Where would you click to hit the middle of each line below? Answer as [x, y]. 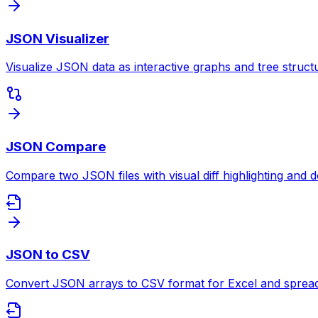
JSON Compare [56, 146]
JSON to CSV [48, 255]
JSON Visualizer [57, 38]
